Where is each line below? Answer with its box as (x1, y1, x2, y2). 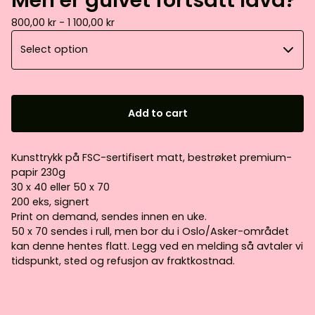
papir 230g (11, 165, 65, 179)
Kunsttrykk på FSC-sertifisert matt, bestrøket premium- (11, 150, 292, 165)
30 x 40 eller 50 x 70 (11, 179, 110, 194)
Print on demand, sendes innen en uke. (11, 209, 207, 224)
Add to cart (127, 105, 188, 120)
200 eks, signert (11, 194, 89, 209)
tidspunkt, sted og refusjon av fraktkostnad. (11, 253, 235, 268)
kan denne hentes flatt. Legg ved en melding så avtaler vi (11, 238, 303, 253)
